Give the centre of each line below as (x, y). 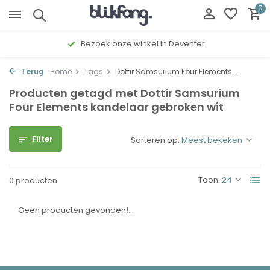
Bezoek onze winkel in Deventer (142, 44)
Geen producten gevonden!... (76, 210)
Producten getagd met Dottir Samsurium (124, 93)
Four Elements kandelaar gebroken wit (116, 107)
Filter (42, 139)
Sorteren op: (155, 140)
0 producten (33, 181)
